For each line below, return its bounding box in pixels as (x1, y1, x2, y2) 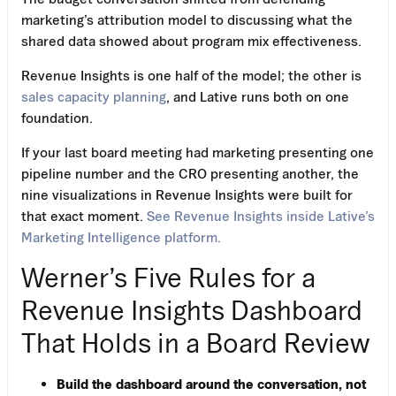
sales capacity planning (21, 88, 166, 104)
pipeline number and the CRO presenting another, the (21, 164, 359, 181)
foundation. (21, 109, 93, 126)
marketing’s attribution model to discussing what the (21, 11, 353, 27)
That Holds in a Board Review (21, 326, 369, 358)
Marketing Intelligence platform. (21, 228, 221, 245)
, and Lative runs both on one (166, 88, 349, 104)
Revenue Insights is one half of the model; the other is (21, 66, 362, 83)
